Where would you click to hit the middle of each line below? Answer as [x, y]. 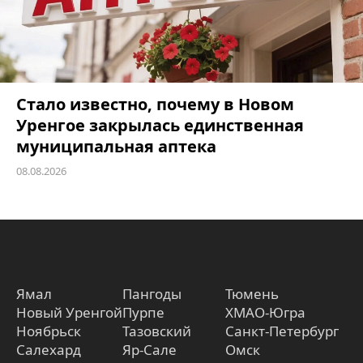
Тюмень [252, 294]
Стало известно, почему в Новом [155, 105]
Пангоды [152, 294]
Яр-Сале [149, 350]
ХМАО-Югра [265, 313]
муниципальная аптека [116, 147]
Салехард [49, 350]
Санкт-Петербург [282, 331]
